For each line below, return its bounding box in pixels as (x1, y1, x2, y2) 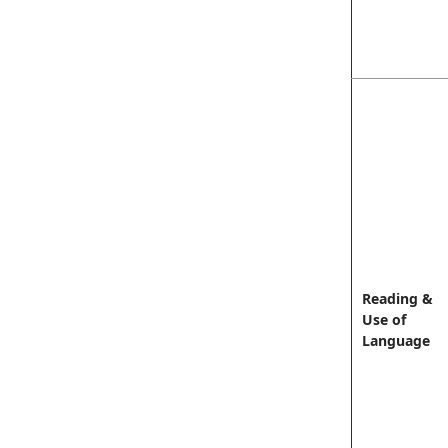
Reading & (362, 289, 433, 308)
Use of (362, 310, 406, 329)
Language (362, 331, 430, 350)
